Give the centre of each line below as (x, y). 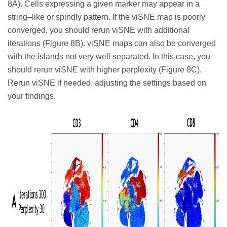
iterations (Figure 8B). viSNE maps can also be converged (112, 43)
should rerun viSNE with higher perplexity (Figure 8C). (105, 69)
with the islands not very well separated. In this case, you (109, 56)
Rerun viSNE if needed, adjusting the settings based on (107, 83)
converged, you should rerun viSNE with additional (99, 30)
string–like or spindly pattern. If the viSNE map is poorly (106, 17)
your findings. (32, 96)
